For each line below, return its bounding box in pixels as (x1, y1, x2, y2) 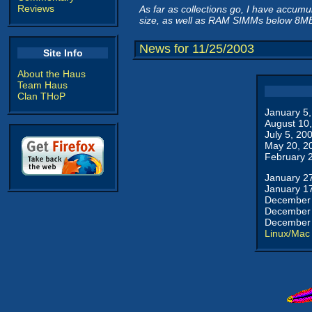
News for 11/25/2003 (139, 42, 254, 56)
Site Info (42, 47, 83, 58)
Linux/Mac (265, 228, 310, 239)
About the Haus (17, 68, 86, 79)
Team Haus (17, 79, 68, 91)
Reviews (17, 3, 54, 14)
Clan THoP (17, 91, 65, 102)
